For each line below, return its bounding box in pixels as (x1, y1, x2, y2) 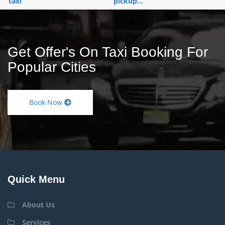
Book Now (29, 97, 64, 107)
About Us (22, 199, 55, 209)
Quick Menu (8, 173, 65, 185)
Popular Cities (8, 59, 96, 75)
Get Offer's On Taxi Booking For (8, 44, 208, 60)
